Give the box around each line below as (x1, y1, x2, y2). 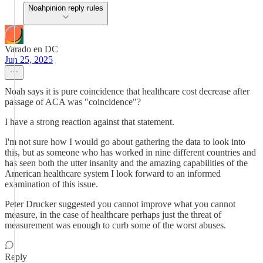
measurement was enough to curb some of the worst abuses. (5, 220, 226, 230)
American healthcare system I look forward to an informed (5, 168, 221, 178)
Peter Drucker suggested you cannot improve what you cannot (5, 199, 235, 209)
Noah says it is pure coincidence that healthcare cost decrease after (5, 86, 249, 96)
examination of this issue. (5, 179, 98, 189)
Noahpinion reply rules (28, 4, 103, 12)
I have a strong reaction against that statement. (5, 117, 174, 127)
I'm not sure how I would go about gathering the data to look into (5, 137, 245, 147)
